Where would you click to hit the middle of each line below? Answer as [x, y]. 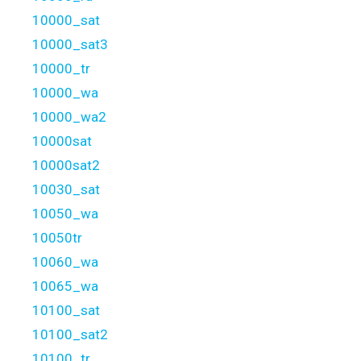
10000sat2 [66, 166]
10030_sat [66, 190]
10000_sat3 [70, 45]
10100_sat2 [70, 335]
